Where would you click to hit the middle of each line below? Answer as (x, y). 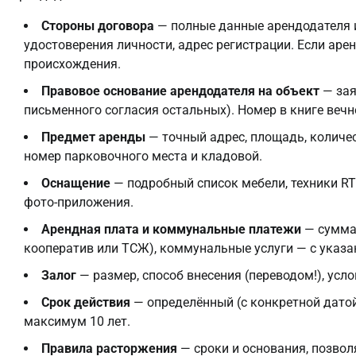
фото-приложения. (79, 202)
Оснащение (76, 183)
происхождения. (72, 64)
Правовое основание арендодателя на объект (180, 91)
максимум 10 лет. (77, 321)
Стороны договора (98, 25)
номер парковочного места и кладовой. (143, 156)
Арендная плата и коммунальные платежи (171, 229)
